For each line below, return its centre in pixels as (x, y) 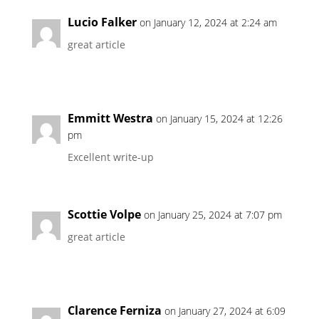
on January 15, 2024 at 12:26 (219, 119)
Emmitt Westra (110, 118)
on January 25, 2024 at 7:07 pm (213, 215)
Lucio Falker (102, 22)
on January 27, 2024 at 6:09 (225, 311)
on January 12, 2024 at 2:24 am (208, 22)
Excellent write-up (110, 157)
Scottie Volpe (104, 214)
